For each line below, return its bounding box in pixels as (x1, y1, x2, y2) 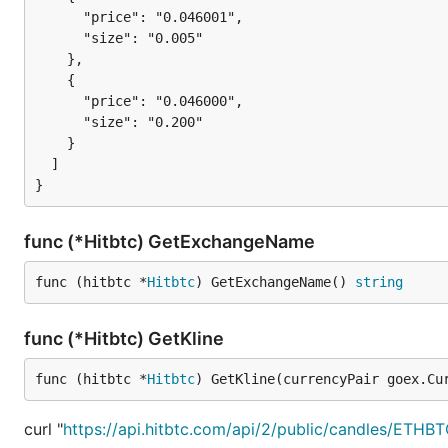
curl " (24, 419, 63, 439)
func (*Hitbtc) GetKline (24, 328, 228, 349)
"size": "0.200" (35, 114, 83, 130)
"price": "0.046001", (35, 9, 83, 25)
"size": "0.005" (35, 30, 83, 46)
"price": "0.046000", (35, 93, 83, 109)
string (355, 274, 403, 290)
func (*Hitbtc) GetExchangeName (24, 231, 319, 252)
